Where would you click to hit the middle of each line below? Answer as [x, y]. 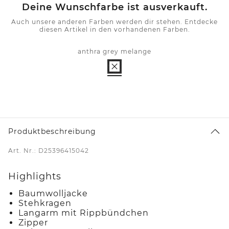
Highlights [35, 176]
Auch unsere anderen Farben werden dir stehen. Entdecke [114, 21]
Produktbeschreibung [52, 131]
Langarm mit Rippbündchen [84, 213]
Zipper [33, 222]
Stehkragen [45, 203]
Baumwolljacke [53, 193]
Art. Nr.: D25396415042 [49, 150]
